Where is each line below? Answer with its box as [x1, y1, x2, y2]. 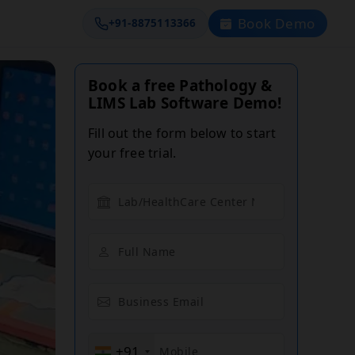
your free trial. [88, 144, 177, 162]
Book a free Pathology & [88, 75, 273, 96]
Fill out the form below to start [88, 124, 277, 142]
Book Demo [237, 14, 315, 32]
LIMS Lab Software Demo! [88, 93, 282, 113]
